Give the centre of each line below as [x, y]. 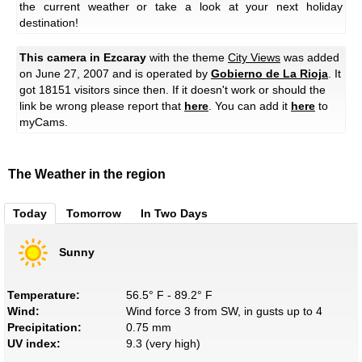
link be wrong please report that [102, 106]
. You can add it [250, 106]
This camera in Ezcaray [83, 58]
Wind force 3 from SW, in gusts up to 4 [224, 311]
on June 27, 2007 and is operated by [115, 74]
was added [310, 58]
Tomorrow [94, 214]
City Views [254, 58]
